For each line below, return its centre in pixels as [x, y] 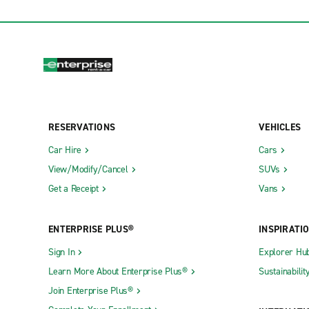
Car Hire [65, 150]
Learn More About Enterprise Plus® [118, 271]
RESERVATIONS [82, 127]
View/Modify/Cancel [88, 169]
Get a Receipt [73, 188]
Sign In [62, 252]
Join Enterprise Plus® [91, 290]
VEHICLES [280, 127]
